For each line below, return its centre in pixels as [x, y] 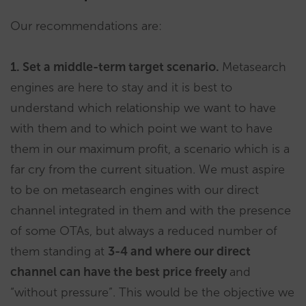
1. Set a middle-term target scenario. [116, 67]
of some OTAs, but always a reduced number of [144, 231]
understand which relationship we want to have [143, 108]
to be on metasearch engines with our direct [135, 190]
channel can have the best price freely [120, 272]
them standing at [59, 252]
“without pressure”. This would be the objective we [152, 293]
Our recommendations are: [86, 26]
